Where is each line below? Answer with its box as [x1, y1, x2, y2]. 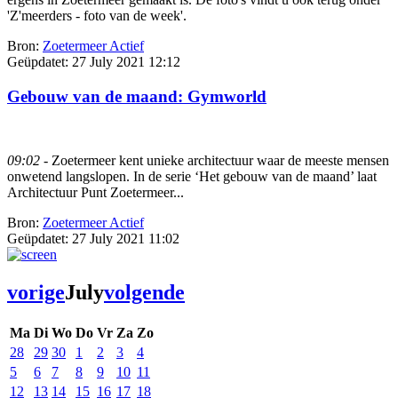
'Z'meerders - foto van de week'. [7, 7, 187, 23]
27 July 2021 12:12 [72, 53, 180, 69]
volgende [104, 281, 185, 305]
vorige [7, 281, 65, 305]
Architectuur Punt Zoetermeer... [7, 185, 184, 201]
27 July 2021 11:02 [72, 231, 179, 247]
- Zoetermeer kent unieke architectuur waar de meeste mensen [40, 153, 389, 169]
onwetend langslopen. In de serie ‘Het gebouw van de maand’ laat [7, 169, 377, 185]
